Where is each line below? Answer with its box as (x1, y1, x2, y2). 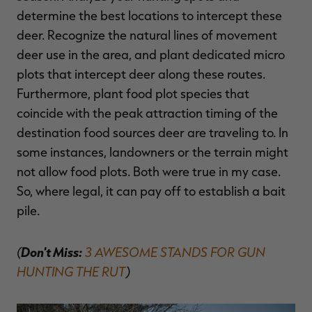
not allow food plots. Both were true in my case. (17, 164, 281, 180)
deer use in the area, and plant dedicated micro (17, 47, 285, 63)
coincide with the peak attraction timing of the (17, 105, 278, 121)
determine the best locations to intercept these (17, 8, 282, 24)
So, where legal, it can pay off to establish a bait (17, 183, 286, 199)
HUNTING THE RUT (17, 263, 126, 280)
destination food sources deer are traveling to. (17, 125, 279, 141)
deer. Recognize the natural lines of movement (17, 27, 277, 43)
